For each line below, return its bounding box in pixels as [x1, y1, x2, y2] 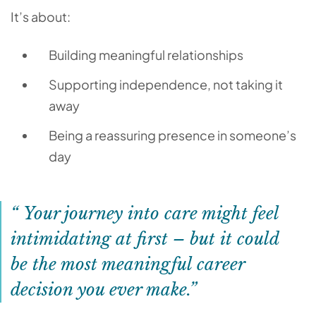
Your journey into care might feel [18, 203, 279, 224]
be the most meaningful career [11, 254, 245, 274]
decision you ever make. [11, 279, 189, 300]
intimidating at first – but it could [11, 229, 279, 249]
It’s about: [11, 8, 75, 25]
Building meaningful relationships [49, 47, 243, 63]
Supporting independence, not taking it [49, 76, 283, 92]
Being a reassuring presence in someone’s [49, 127, 296, 143]
